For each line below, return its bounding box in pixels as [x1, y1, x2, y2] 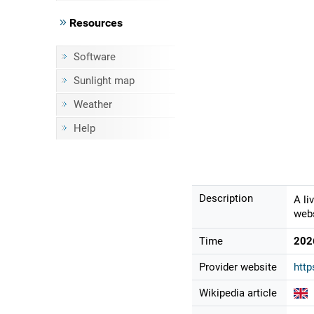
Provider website [198, 261, 277, 274]
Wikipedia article [198, 287, 277, 300]
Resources [66, 16, 123, 29]
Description [198, 192, 253, 205]
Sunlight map [73, 74, 135, 87]
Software [73, 50, 116, 63]
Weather [73, 98, 112, 111]
